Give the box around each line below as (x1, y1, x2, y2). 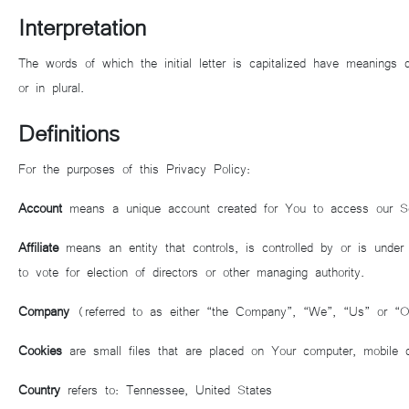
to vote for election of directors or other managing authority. (18, 263, 364, 279)
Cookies (18, 341, 62, 358)
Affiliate (18, 238, 58, 255)
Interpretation (18, 10, 146, 40)
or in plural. (18, 79, 84, 95)
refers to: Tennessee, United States (60, 381, 272, 397)
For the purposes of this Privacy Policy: (18, 160, 250, 176)
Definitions (18, 116, 120, 146)
